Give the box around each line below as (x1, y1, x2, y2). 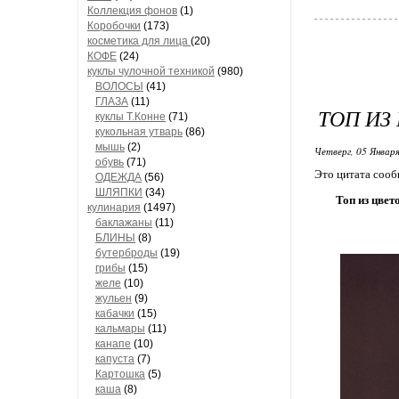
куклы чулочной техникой (87, 65, 215, 77)
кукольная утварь (95, 126, 183, 138)
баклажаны (95, 216, 152, 229)
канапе (95, 338, 131, 350)
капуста (95, 353, 134, 365)
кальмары (95, 322, 145, 335)
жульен (95, 292, 132, 305)
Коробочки (87, 20, 141, 32)
